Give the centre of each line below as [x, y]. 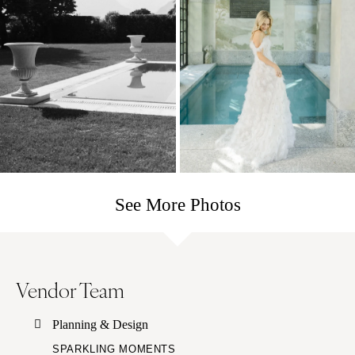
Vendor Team [70, 289]
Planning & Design [100, 324]
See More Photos [177, 204]
